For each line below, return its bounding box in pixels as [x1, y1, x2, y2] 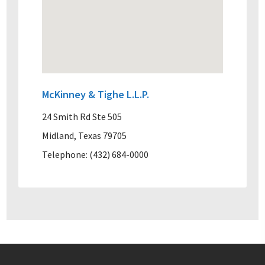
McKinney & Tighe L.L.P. [42, 87, 150, 101]
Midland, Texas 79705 [42, 129, 127, 141]
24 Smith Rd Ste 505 [42, 110, 122, 122]
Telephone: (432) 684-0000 [42, 148, 149, 160]
